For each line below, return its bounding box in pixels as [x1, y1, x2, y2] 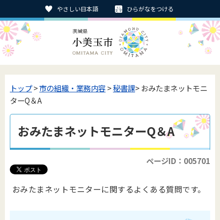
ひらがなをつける [127, 4, 174, 13]
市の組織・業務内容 [39, 82, 106, 93]
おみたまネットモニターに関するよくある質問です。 [12, 183, 206, 195]
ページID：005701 [146, 155, 210, 166]
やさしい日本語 [57, 4, 98, 13]
